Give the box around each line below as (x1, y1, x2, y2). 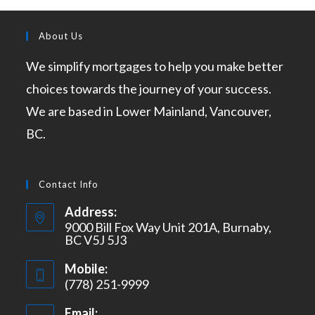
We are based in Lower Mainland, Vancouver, (26, 103, 272, 120)
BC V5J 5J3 (65, 232, 127, 248)
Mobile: (65, 261, 108, 277)
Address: (65, 204, 117, 220)
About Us (39, 30, 84, 42)
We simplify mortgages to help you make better (26, 58, 284, 75)
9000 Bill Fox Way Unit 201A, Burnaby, (65, 219, 272, 236)
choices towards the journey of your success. (26, 81, 272, 97)
